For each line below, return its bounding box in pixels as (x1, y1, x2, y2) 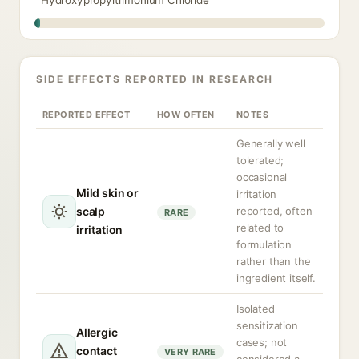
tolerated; (236, 154, 284, 167)
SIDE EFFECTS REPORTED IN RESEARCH (36, 73, 274, 85)
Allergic (76, 325, 118, 339)
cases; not (236, 336, 288, 349)
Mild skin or (76, 186, 139, 200)
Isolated (236, 302, 275, 315)
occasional (236, 171, 288, 184)
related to (236, 221, 284, 234)
